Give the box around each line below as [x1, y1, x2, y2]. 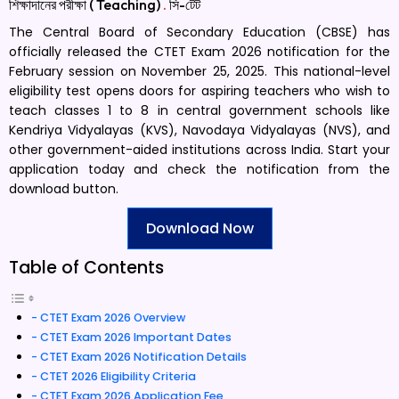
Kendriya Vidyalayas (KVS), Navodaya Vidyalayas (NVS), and [9, 121, 390, 139]
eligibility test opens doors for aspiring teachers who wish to [9, 82, 390, 100]
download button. [9, 180, 118, 198]
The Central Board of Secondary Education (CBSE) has [9, 23, 390, 41]
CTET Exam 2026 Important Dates [39, 330, 232, 345]
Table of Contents [9, 256, 164, 280]
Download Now [145, 218, 254, 239]
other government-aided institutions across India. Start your [9, 141, 390, 159]
